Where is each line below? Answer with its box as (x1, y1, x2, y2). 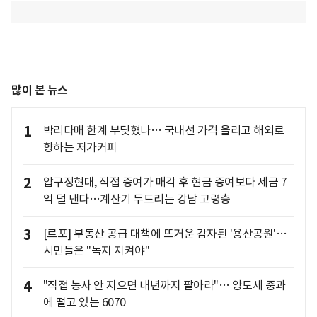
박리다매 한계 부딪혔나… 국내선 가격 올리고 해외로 (42, 122, 284, 137)
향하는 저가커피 (42, 139, 117, 154)
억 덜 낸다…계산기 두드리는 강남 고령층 (42, 191, 231, 206)
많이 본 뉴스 (11, 82, 68, 98)
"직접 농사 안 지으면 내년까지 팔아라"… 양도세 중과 (42, 277, 286, 292)
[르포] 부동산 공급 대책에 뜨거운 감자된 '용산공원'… (42, 226, 287, 241)
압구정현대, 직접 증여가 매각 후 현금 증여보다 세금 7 (42, 174, 287, 189)
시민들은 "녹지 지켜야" (42, 243, 149, 258)
